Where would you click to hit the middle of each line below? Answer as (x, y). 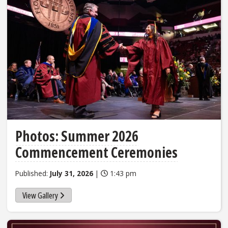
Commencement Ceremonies (96, 152)
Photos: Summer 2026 (77, 136)
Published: (33, 173)
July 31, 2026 (72, 173)
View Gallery (40, 195)
